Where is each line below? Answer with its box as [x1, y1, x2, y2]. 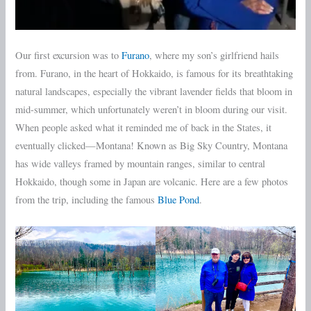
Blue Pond [158, 192, 200, 206]
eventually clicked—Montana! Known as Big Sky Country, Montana [15, 138, 288, 152]
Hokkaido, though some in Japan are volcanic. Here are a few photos [15, 174, 289, 188]
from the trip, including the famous [15, 192, 158, 206]
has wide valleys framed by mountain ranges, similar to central [15, 156, 266, 170]
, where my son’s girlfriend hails [149, 48, 280, 62]
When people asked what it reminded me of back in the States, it [15, 120, 272, 134]
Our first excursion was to [15, 48, 122, 62]
